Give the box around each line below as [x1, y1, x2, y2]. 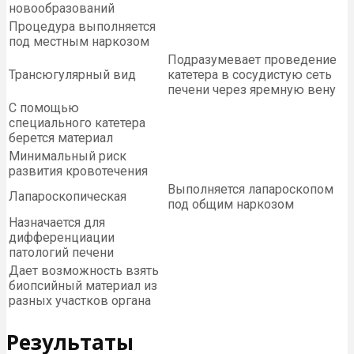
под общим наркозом [168, 197, 294, 213]
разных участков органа [9, 293, 151, 309]
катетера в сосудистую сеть [168, 67, 332, 83]
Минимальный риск [9, 149, 126, 164]
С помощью [9, 100, 79, 116]
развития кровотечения [9, 164, 148, 179]
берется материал [9, 130, 113, 146]
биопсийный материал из [9, 278, 157, 294]
